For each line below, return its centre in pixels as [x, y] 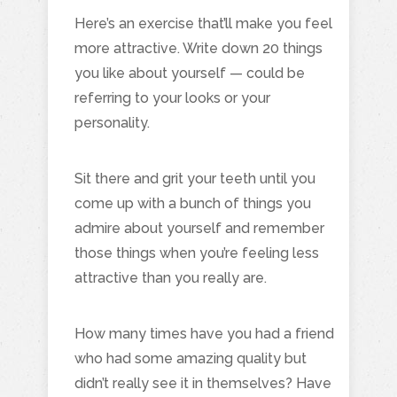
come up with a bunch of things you [193, 203]
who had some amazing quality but [191, 358]
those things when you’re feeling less [197, 253]
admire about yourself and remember [199, 228]
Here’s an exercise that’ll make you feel [203, 23]
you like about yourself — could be [190, 73]
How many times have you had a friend [204, 333]
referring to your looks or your [172, 97]
